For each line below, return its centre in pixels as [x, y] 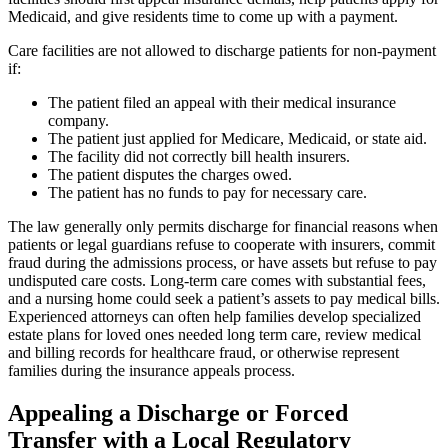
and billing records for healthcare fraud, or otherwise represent [203, 352]
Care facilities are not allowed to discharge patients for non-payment [222, 50]
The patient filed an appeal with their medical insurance [222, 102]
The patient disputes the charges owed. [170, 174]
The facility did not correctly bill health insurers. [199, 156]
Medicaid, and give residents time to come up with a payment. [203, 16]
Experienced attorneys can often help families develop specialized [214, 316]
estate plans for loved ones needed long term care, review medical [214, 334]
